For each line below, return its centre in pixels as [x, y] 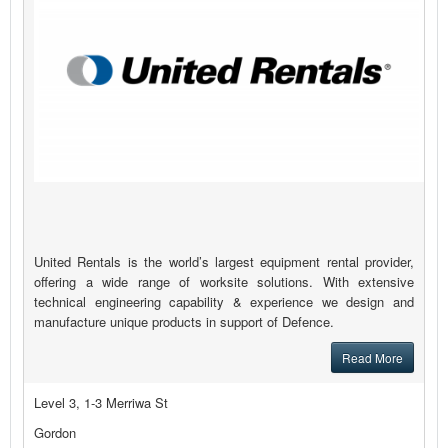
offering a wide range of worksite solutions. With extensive [224, 282]
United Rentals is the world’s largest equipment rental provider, [224, 262]
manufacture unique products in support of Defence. [184, 322]
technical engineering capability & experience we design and [224, 302]
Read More [372, 358]
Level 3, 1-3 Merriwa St [101, 403]
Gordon [55, 433]
